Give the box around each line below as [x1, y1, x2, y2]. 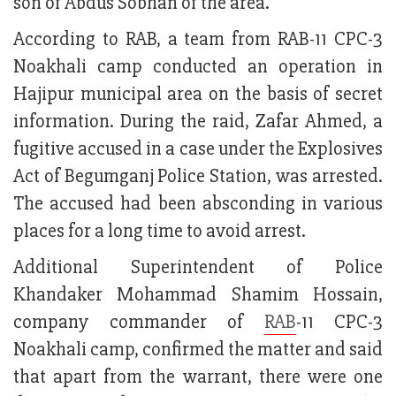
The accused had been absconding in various [13, 192, 383, 217]
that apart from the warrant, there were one [13, 365, 383, 390]
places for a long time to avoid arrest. [13, 219, 306, 244]
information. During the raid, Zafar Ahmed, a [13, 110, 383, 134]
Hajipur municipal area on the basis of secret [13, 82, 383, 107]
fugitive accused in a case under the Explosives [13, 137, 383, 162]
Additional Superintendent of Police [13, 255, 383, 280]
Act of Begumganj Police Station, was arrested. [13, 164, 383, 189]
